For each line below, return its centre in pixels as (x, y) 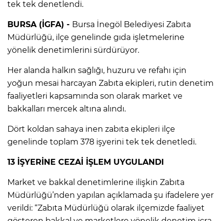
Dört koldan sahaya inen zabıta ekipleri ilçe (91, 129)
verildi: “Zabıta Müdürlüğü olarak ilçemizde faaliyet (106, 208)
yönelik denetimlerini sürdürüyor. (73, 50)
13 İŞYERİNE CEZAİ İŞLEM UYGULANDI (86, 162)
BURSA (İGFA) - (40, 24)
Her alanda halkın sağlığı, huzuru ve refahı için (97, 70)
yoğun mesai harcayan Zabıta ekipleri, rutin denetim (110, 83)
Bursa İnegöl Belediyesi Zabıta (131, 24)
